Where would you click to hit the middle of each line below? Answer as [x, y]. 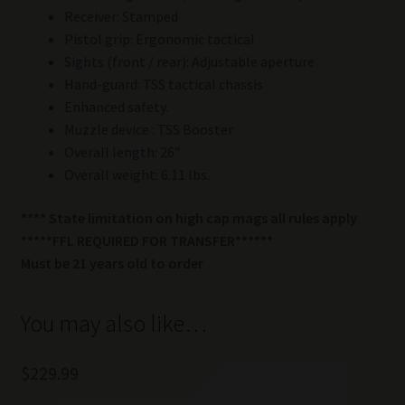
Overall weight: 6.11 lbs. [137, 175]
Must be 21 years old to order [112, 264]
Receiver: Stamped [121, 17]
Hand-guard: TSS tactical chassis [163, 85]
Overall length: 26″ [122, 152]
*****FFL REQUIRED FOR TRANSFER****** [146, 241]
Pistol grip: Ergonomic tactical [159, 39]
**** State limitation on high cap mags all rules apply [188, 218]
